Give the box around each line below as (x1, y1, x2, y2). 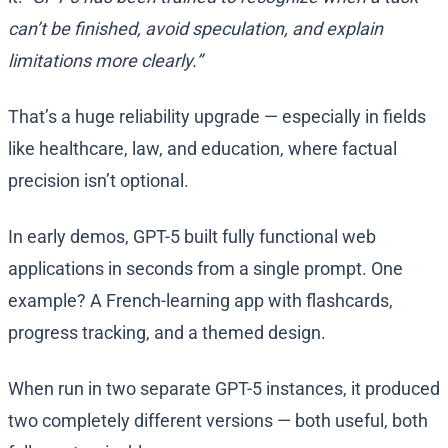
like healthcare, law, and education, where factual (8, 138, 397, 160)
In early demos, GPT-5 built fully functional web (8, 226, 376, 248)
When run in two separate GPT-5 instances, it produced (8, 378, 440, 400)
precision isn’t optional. (8, 170, 189, 192)
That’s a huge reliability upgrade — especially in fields (8, 106, 426, 128)
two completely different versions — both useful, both (8, 410, 428, 432)
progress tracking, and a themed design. (8, 322, 326, 344)
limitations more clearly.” (8, 50, 202, 72)
